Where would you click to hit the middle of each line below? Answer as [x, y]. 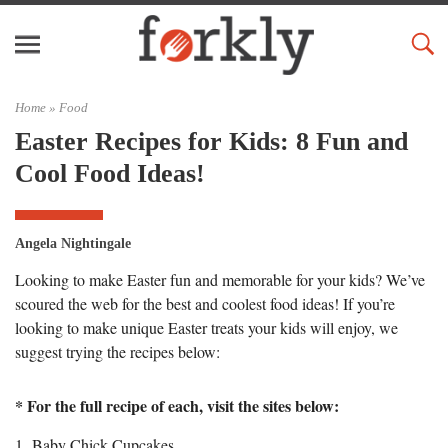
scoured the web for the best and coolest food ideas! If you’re [205, 303]
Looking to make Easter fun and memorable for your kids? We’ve [220, 279]
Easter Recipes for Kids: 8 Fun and [211, 141]
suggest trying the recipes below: [117, 351]
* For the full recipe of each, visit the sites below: [177, 405]
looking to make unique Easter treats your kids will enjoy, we [206, 327]
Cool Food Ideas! [110, 173]
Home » [37, 107]
